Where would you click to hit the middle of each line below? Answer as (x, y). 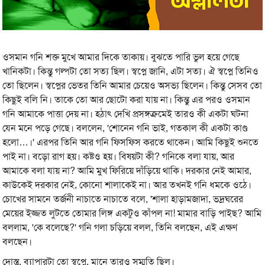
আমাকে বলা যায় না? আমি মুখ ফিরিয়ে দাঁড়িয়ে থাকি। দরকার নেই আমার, (127, 171)
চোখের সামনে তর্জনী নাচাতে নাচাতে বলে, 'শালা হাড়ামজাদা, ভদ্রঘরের (123, 199)
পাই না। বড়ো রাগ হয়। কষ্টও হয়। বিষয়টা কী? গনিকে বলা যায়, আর (119, 157)
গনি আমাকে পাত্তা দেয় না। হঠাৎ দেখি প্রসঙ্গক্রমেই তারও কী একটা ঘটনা (126, 114)
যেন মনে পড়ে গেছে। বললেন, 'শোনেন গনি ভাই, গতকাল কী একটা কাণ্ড (125, 128)
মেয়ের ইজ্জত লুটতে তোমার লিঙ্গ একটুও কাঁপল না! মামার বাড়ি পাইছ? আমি (132, 214)
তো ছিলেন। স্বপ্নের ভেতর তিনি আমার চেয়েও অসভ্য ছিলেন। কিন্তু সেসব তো (132, 86)
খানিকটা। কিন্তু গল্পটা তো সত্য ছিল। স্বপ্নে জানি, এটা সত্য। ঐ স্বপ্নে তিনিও (131, 72)
